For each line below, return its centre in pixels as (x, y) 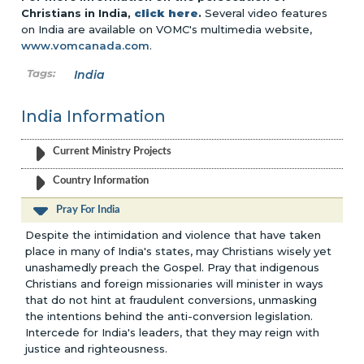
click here (167, 13)
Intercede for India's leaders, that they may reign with (173, 332)
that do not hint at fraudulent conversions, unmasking (171, 299)
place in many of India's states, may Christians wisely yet (179, 251)
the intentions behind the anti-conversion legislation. (169, 316)
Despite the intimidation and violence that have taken (173, 234)
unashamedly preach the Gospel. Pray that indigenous (173, 267)
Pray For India (89, 210)
